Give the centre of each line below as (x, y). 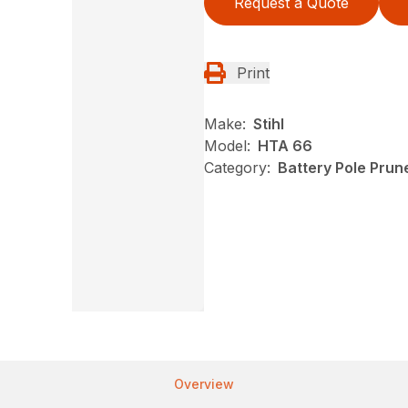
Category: (237, 167)
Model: (227, 145)
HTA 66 (285, 145)
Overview (204, 383)
